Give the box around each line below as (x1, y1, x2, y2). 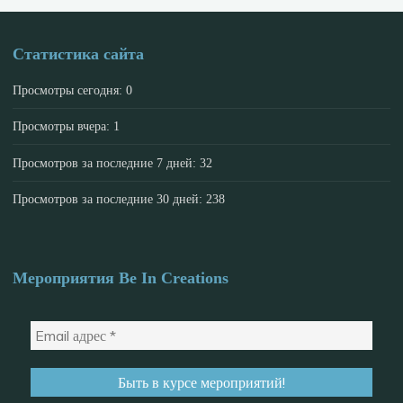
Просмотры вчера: (13, 119, 114, 134)
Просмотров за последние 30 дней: (13, 191, 207, 206)
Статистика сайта (13, 44, 145, 63)
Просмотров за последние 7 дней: (13, 155, 201, 170)
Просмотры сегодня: (13, 82, 127, 97)
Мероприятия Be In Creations (13, 269, 229, 288)
